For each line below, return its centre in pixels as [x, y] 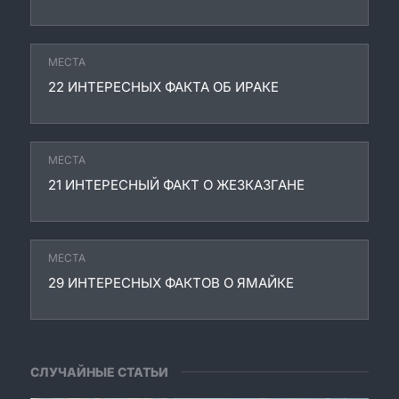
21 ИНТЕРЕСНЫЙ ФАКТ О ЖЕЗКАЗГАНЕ [176, 184]
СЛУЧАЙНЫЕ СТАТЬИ [99, 371]
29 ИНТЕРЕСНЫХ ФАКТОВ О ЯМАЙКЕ [171, 282]
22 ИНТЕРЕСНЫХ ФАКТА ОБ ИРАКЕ [163, 86]
